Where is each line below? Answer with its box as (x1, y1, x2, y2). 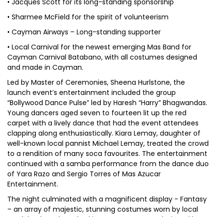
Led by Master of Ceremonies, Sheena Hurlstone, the (7, 77, 185, 87)
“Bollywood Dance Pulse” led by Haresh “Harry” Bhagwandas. (7, 98, 207, 108)
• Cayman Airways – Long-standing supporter (7, 27, 161, 37)
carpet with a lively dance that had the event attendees (7, 118, 199, 128)
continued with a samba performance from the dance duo (7, 159, 209, 169)
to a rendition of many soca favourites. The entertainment (7, 149, 207, 158)
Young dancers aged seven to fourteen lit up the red (7, 108, 186, 118)
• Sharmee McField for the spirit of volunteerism (7, 12, 169, 22)
